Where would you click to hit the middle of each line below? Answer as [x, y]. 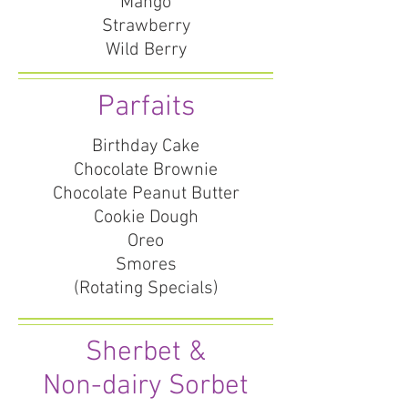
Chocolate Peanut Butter [146, 194]
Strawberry [146, 26]
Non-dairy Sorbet [146, 387]
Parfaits [146, 107]
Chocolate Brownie [146, 170]
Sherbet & [146, 353]
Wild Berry [146, 50]
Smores [146, 265]
